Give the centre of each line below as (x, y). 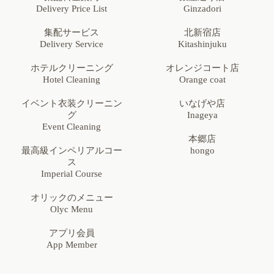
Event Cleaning (72, 127)
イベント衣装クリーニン (72, 104)
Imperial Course (72, 174)
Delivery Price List (72, 9)
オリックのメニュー (72, 198)
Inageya (202, 115)
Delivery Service (72, 44)
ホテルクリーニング (72, 68)
